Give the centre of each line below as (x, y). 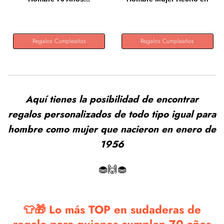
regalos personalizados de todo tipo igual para (112, 114)
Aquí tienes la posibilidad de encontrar (112, 99)
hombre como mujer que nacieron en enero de (112, 129)
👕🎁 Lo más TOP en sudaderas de (112, 209)
